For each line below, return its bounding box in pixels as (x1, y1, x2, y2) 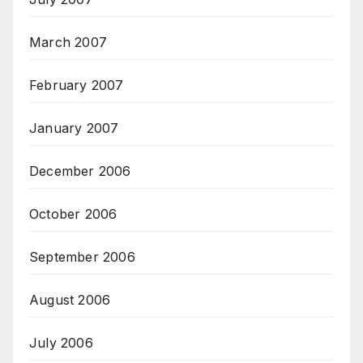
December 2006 (29, 163, 131, 180)
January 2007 (29, 120, 119, 137)
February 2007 (29, 77, 124, 94)
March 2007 (29, 34, 107, 51)
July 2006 (29, 335, 93, 352)
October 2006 (29, 206, 117, 223)
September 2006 (29, 249, 135, 266)
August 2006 (29, 292, 111, 309)
